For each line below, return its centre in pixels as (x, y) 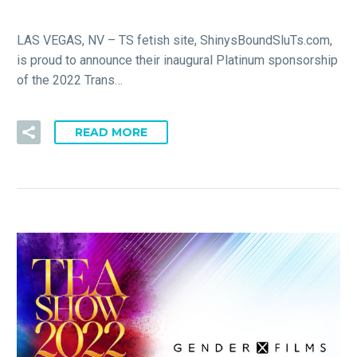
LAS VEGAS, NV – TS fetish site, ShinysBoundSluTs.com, (175, 41)
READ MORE (111, 132)
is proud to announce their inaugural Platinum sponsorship (177, 61)
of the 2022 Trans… (70, 80)
